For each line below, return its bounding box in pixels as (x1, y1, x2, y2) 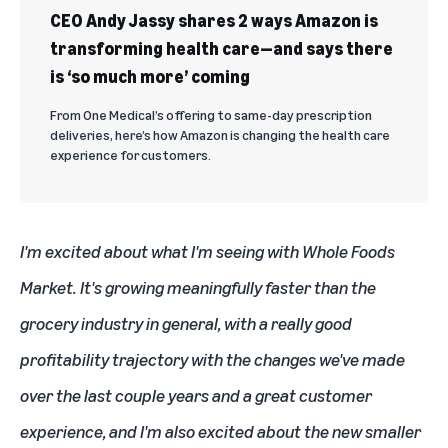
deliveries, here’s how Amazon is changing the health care (50, 125, 390, 143)
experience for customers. (50, 145, 211, 163)
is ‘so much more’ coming (50, 64, 250, 87)
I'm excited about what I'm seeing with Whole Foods (20, 239, 395, 262)
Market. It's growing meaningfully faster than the (20, 275, 376, 298)
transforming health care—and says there (50, 36, 393, 59)
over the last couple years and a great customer (20, 383, 372, 406)
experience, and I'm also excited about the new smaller (20, 419, 421, 442)
